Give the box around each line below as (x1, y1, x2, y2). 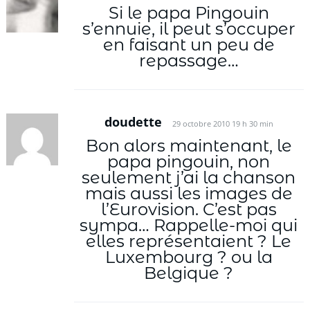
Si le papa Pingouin (108, 2, 269, 23)
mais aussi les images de (84, 183, 293, 203)
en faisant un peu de (102, 34, 275, 55)
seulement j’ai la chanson (82, 167, 296, 188)
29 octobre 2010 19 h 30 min (172, 119, 273, 129)
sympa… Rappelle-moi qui (80, 215, 298, 235)
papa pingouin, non (107, 151, 271, 172)
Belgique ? (144, 262, 234, 283)
